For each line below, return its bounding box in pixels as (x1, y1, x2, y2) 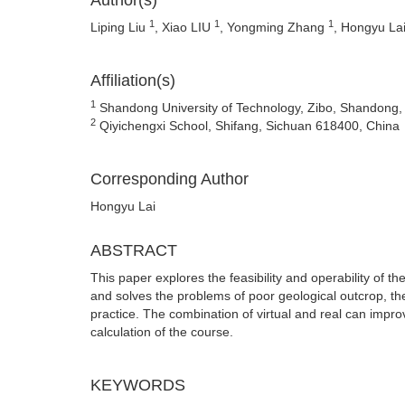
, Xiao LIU (155, 20, 214, 34)
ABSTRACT (90, 241, 177, 259)
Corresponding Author (90, 170, 249, 188)
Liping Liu (90, 20, 149, 34)
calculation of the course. (90, 325, 233, 339)
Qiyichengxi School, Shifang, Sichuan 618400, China (96, 118, 400, 133)
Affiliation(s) (90, 71, 175, 89)
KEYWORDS (90, 376, 185, 394)
